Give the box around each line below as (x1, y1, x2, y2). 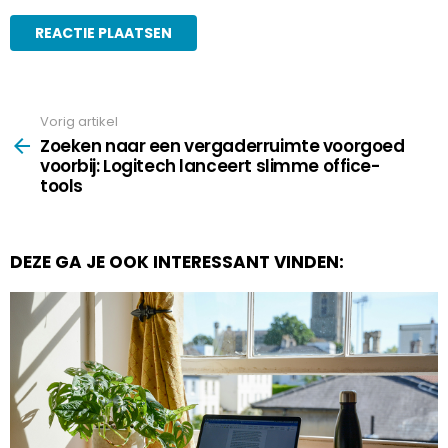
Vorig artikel (40, 111, 118, 131)
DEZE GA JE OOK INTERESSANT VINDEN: (10, 250, 344, 275)
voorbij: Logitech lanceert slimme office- (40, 154, 380, 179)
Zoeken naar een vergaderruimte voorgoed (40, 134, 405, 159)
